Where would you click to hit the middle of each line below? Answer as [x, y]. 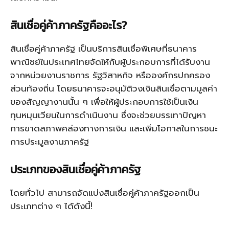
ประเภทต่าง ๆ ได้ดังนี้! [51, 206]
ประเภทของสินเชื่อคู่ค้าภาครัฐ [76, 170]
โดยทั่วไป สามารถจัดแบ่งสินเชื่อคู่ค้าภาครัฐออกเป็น [105, 193]
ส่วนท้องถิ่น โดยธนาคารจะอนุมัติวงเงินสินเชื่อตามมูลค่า [114, 89]
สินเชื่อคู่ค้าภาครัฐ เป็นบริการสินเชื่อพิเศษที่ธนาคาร [104, 49]
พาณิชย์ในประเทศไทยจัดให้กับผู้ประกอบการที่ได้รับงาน [110, 62]
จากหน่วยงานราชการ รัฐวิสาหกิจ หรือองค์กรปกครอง [110, 75]
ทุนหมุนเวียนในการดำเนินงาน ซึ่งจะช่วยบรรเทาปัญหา [108, 115]
